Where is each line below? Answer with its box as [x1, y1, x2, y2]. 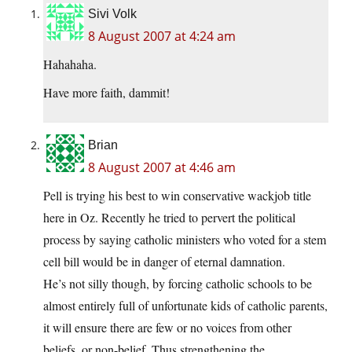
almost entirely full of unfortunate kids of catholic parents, [43, 297, 328, 314]
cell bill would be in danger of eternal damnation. [43, 253, 285, 270]
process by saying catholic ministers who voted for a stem [43, 231, 326, 248]
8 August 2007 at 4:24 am [88, 27, 236, 46]
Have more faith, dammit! [43, 84, 170, 101]
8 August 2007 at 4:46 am [88, 159, 236, 177]
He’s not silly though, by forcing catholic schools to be [43, 275, 312, 292]
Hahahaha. [43, 56, 97, 73]
